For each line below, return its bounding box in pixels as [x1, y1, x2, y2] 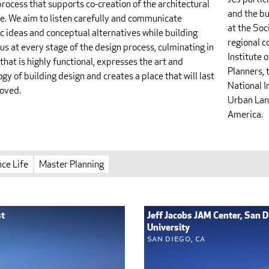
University [147, 223, 190, 233]
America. [227, 107, 263, 121]
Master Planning [39, 157, 104, 171]
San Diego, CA [147, 234, 206, 244]
